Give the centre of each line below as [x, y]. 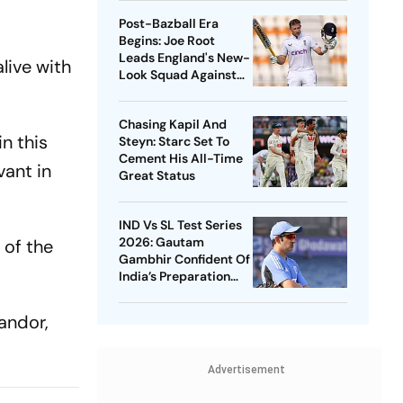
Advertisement [246, 370]
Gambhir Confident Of [184, 260]
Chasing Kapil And [172, 125]
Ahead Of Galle [163, 294]
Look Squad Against [177, 75]
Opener [141, 311]
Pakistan [144, 92]
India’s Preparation [174, 277]
